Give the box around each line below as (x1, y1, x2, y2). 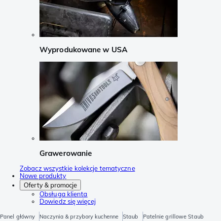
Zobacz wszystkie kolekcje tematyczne (20, 164, 135, 173)
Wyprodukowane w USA (39, 45, 127, 55)
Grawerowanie (39, 148, 92, 158)
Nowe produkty (20, 172, 67, 180)
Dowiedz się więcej (39, 197, 96, 206)
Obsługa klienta (39, 190, 88, 198)
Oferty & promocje (24, 181, 77, 189)
